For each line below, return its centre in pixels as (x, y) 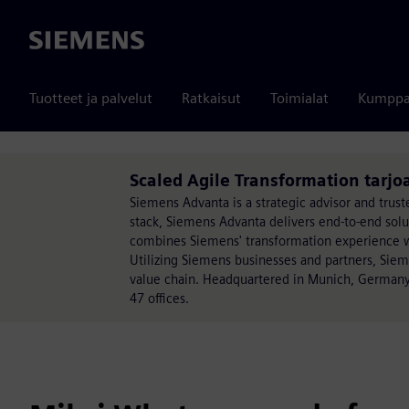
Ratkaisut (211, 98)
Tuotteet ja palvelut (91, 98)
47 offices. (159, 298)
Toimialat (299, 98)
